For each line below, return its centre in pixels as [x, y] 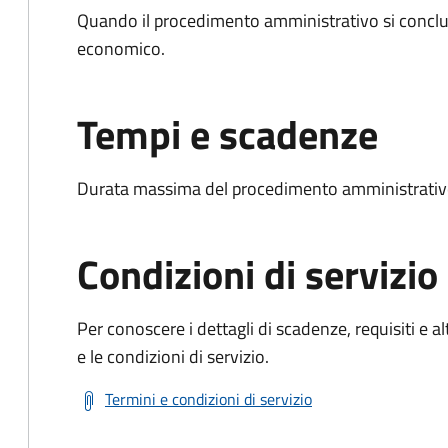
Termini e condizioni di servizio [208, 399]
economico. [121, 48]
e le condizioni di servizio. [173, 356]
